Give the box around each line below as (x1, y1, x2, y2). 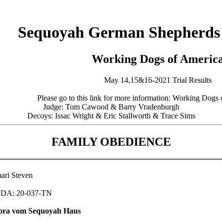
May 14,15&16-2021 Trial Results (104, 75, 212, 84)
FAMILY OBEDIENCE (51, 135, 171, 148)
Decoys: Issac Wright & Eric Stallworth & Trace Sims (27, 111, 195, 120)
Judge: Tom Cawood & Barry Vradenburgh (43, 102, 179, 111)
